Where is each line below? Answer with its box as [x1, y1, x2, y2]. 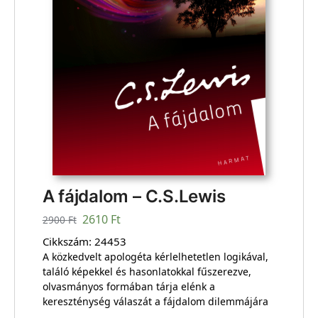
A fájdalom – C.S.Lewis [42, 186, 226, 207]
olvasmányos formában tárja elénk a [42, 279, 215, 293]
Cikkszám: [42, 234, 94, 248]
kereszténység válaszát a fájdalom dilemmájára [42, 294, 268, 308]
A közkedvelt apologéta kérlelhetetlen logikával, [42, 249, 268, 263]
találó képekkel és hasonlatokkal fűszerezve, [42, 264, 251, 278]
